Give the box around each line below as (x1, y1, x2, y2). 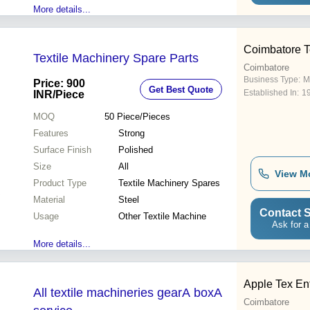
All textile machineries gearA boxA (33, 286, 222, 300)
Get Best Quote (149, 84, 213, 95)
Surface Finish (33, 145, 91, 156)
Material (33, 194, 65, 206)
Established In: (244, 88, 299, 98)
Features (33, 128, 69, 139)
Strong (118, 128, 145, 139)
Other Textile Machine (118, 211, 206, 222)
